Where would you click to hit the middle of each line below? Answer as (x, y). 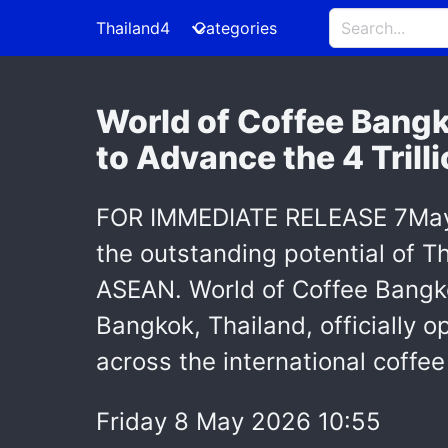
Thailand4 (133, 28)
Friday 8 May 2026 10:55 (238, 421)
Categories (235, 28)
